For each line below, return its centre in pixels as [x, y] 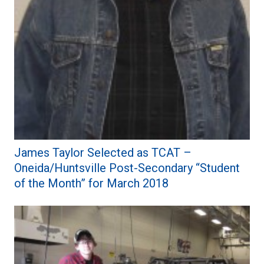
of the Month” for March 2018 [91, 183]
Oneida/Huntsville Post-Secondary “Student [127, 168]
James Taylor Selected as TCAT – [103, 152]
